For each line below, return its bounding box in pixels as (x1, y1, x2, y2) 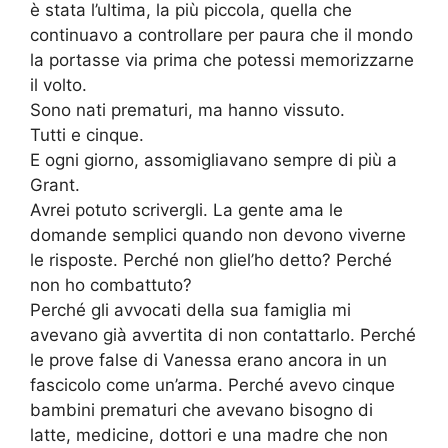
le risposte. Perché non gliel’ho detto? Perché (30, 250, 392, 271)
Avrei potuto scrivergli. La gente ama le (30, 200, 343, 221)
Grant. (30, 175, 80, 196)
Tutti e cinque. (30, 125, 144, 146)
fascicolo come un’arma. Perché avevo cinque (30, 375, 395, 396)
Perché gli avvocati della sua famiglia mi (30, 300, 351, 321)
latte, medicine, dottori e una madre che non (30, 425, 388, 446)
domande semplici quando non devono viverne (30, 225, 406, 246)
